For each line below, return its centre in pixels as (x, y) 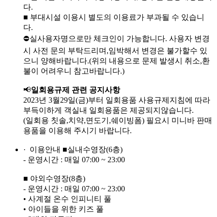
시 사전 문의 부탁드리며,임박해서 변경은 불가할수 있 (115, 51)
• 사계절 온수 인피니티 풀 (67, 199)
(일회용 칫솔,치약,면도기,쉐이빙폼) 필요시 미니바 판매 (118, 121)
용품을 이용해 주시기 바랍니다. (77, 131)
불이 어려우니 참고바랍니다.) (74, 71)
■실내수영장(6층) (93, 150)
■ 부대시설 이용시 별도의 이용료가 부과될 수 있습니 (114, 17)
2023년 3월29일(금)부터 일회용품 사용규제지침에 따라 (117, 100)
